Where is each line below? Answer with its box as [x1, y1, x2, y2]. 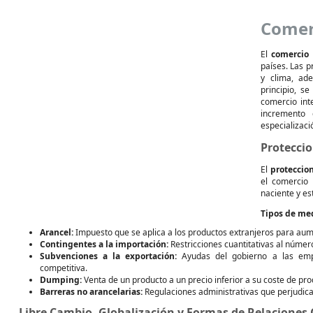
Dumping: [40, 274, 82, 286]
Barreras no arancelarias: [40, 286, 143, 298]
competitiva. [40, 262, 87, 274]
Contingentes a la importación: [40, 238, 168, 250]
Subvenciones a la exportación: [40, 250, 177, 262]
